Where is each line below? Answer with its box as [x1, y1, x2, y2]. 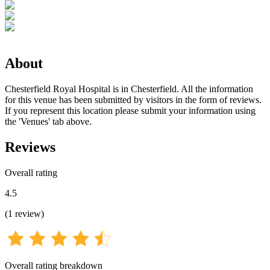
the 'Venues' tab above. [5, 116, 92, 127]
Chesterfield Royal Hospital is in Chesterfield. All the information [5, 83, 253, 94]
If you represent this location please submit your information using [5, 105, 256, 116]
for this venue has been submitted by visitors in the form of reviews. [5, 94, 262, 105]
